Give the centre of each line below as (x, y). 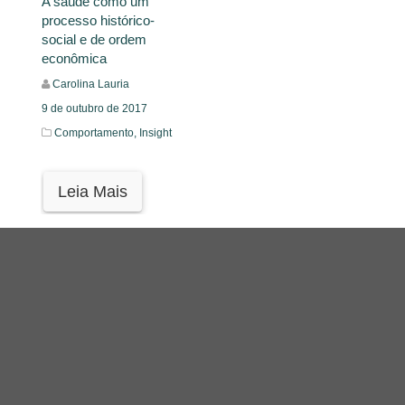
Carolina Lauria (91, 84)
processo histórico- (98, 20)
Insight (155, 132)
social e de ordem (94, 39)
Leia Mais (93, 191)
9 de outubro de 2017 (94, 108)
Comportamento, (97, 132)
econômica (74, 58)
